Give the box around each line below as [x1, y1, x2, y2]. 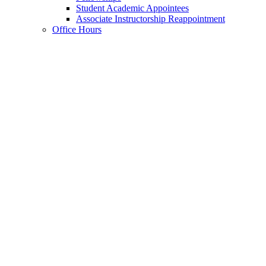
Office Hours [52, 24, 102, 35]
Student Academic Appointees [76, 3, 189, 14]
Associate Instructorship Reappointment [76, 14, 225, 24]
